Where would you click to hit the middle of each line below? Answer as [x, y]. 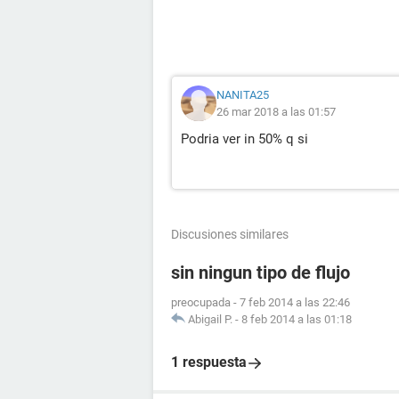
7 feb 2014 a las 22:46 [295, 302]
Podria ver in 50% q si [244, 139]
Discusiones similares [230, 234]
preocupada [201, 302]
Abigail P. [210, 319]
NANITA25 [243, 95]
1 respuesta [209, 362]
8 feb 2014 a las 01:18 [297, 319]
